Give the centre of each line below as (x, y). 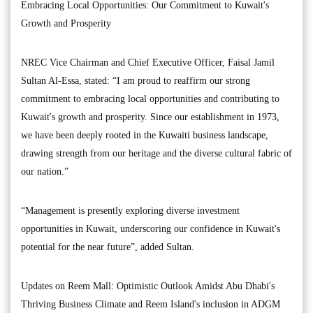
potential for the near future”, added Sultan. (108, 247)
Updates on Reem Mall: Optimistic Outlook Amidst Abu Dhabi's (148, 286)
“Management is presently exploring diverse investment (130, 211)
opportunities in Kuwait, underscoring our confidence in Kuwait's (151, 229)
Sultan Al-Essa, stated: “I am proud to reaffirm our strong (136, 81)
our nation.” (45, 172)
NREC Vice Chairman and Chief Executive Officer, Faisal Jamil (148, 63)
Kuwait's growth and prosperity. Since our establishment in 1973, (150, 117)
